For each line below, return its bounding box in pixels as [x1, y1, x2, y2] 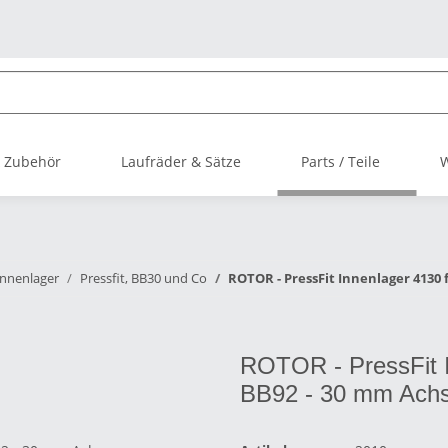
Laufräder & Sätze [121, 152, 241, 171]
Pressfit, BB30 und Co [80, 269, 207, 287]
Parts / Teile [301, 152, 380, 171]
